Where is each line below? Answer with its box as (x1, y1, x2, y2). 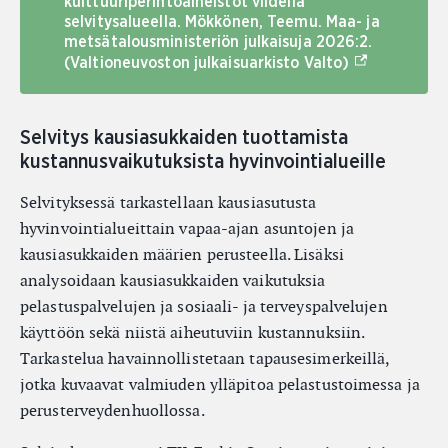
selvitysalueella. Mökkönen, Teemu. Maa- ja (64, 14, 380, 30)
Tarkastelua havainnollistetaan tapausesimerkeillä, (20, 348, 390, 369)
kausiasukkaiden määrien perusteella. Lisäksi (20, 244, 344, 265)
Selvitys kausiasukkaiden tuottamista (20, 128, 348, 148)
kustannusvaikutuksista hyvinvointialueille (20, 152, 386, 172)
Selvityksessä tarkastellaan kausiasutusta (20, 192, 317, 213)
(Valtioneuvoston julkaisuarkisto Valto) (64, 55, 350, 71)
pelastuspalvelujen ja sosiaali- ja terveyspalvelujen (20, 296, 388, 317)
